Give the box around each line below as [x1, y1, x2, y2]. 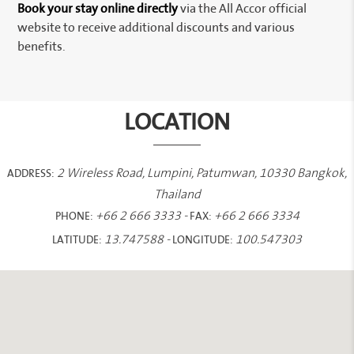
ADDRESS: [7, 164, 55, 182]
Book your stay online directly [17, 2, 179, 16]
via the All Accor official [178, 2, 307, 16]
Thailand [153, 186, 201, 201]
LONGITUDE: [172, 230, 233, 248]
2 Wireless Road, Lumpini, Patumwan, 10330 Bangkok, [55, 165, 347, 180]
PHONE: [55, 206, 93, 224]
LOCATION [124, 101, 230, 140]
